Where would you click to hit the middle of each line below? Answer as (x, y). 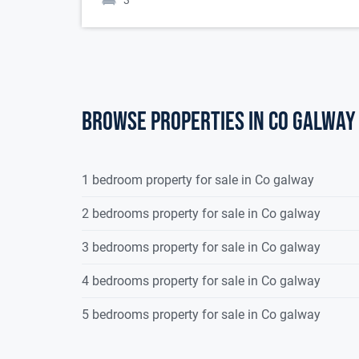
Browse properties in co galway (219, 123)
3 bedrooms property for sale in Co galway (201, 248)
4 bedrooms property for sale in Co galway (201, 281)
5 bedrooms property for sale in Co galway (201, 315)
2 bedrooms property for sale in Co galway (201, 214)
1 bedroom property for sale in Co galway (198, 180)
